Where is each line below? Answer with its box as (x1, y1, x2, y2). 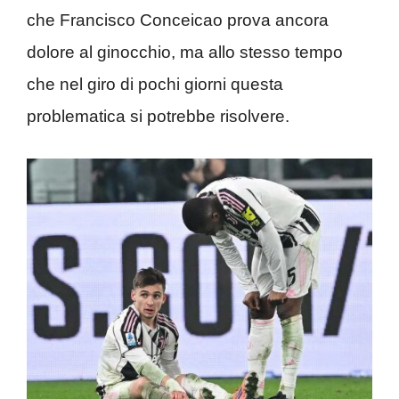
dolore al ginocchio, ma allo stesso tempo (27, 43, 343, 62)
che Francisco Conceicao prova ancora (27, 11, 329, 30)
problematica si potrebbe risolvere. (27, 107, 289, 126)
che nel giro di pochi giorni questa (27, 75, 283, 94)
